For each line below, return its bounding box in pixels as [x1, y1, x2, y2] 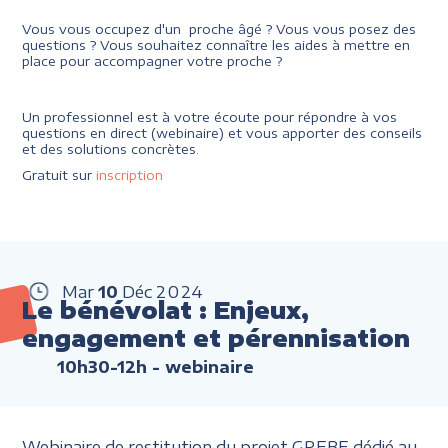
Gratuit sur [22, 167, 97, 184]
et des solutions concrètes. [22, 141, 200, 158]
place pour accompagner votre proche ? [22, 53, 283, 70]
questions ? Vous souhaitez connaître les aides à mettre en [22, 37, 411, 54]
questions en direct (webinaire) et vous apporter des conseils [22, 125, 423, 142]
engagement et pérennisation [22, 324, 411, 353]
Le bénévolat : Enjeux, [22, 296, 310, 325]
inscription [96, 167, 164, 184]
